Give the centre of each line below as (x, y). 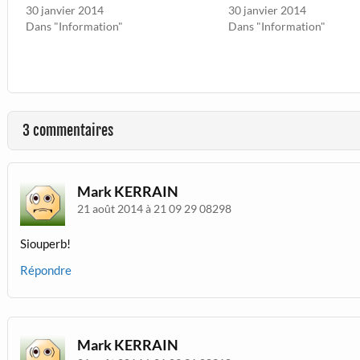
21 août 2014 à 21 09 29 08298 (154, 209)
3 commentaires (67, 131)
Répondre (45, 270)
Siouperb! (45, 243)
